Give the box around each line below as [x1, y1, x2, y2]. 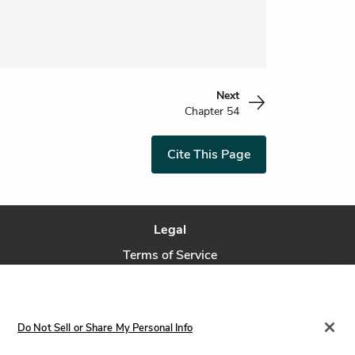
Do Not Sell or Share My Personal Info [17, 320, 193, 335]
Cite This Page [167, 146, 250, 163]
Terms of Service [123, 246, 218, 264]
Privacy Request [124, 297, 216, 315]
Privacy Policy [130, 272, 210, 289]
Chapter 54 [185, 104, 239, 119]
